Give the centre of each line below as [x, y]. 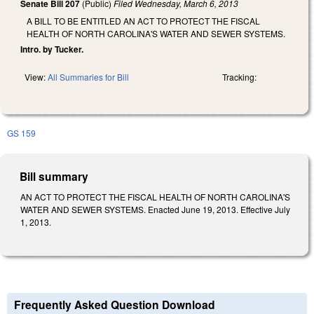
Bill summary [54, 176]
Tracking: [239, 76]
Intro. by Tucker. [52, 49]
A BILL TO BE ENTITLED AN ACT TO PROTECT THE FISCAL [143, 20]
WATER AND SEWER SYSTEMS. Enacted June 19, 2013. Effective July [155, 209]
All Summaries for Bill [88, 76]
